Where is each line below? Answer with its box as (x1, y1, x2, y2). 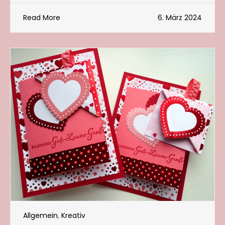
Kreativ (61, 210, 85, 221)
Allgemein (23, 210, 58, 221)
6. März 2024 (158, 12, 202, 23)
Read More (23, 12, 60, 23)
